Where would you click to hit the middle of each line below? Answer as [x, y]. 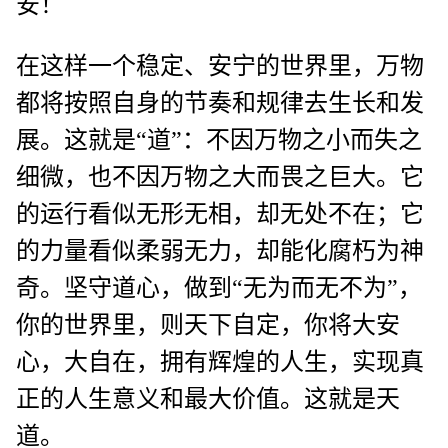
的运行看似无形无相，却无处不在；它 [220, 213]
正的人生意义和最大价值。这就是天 [208, 398]
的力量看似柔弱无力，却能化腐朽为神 [220, 250]
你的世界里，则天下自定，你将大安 [208, 324]
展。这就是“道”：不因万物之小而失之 [219, 139]
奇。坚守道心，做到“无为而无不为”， [219, 287]
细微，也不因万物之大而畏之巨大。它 [220, 176]
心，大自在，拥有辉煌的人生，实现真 [220, 361]
